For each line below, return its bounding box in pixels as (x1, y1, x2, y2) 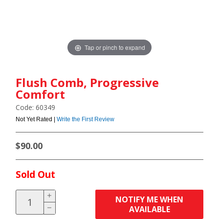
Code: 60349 (16, 103, 55, 112)
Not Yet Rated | (16, 116, 57, 123)
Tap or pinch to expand (84, 43, 145, 51)
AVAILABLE (129, 204, 170, 215)
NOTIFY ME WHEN (115, 194, 184, 205)
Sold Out (16, 168, 55, 181)
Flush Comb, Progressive (16, 74, 159, 90)
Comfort (16, 86, 65, 102)
